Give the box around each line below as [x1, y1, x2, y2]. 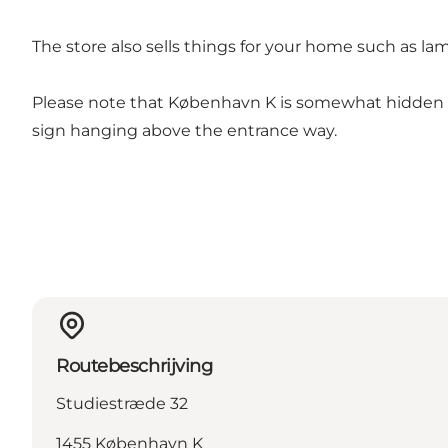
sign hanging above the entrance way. [32, 121, 337, 141]
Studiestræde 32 [56, 394, 188, 414]
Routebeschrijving [56, 355, 213, 378]
